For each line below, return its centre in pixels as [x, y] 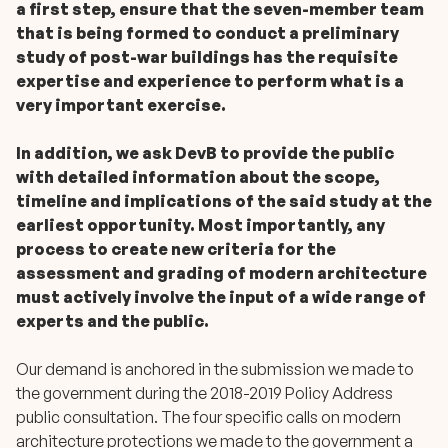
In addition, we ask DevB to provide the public [205, 153]
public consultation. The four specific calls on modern [208, 417]
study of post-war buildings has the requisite [207, 57]
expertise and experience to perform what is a [210, 81]
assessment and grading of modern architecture [221, 273]
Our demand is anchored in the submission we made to [215, 369]
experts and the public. [114, 321]
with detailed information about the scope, [198, 177]
